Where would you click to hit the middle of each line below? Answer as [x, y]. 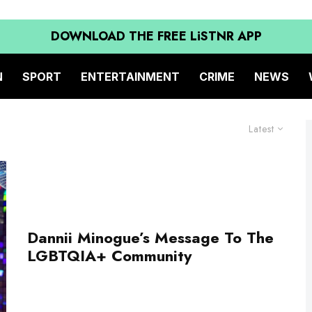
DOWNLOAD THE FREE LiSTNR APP [156, 36]
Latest [262, 129]
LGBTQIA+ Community [109, 256]
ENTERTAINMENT [130, 76]
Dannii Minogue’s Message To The [150, 238]
